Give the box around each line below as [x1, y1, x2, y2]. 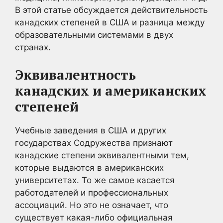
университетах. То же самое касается [15, 175, 175, 185]
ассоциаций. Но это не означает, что [15, 200, 168, 210]
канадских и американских [15, 81, 207, 100]
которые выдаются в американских [15, 162, 164, 173]
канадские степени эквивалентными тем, [15, 150, 189, 160]
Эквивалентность [15, 65, 136, 84]
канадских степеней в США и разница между [15, 17, 205, 27]
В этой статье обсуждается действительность [15, 5, 208, 15]
